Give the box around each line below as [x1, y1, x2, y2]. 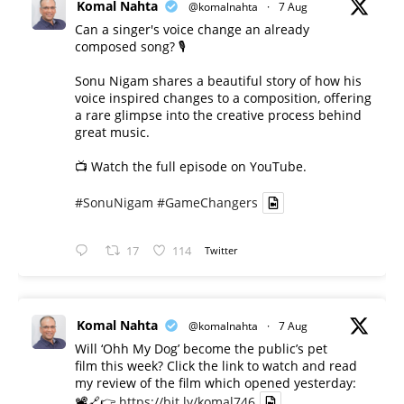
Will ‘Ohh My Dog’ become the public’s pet [75, 340, 327, 358]
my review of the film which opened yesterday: [75, 374, 356, 392]
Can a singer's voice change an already [75, 20, 309, 38]
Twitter [205, 243, 238, 258]
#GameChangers [157, 194, 258, 212]
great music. [75, 123, 150, 141]
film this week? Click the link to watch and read [75, 357, 357, 375]
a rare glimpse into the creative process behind [75, 106, 362, 124]
